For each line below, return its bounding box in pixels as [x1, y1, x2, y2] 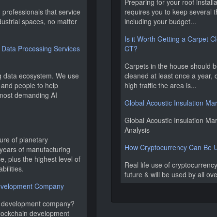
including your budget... [124, 16, 196, 26]
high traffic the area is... [124, 80, 197, 90]
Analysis [124, 125, 150, 135]
